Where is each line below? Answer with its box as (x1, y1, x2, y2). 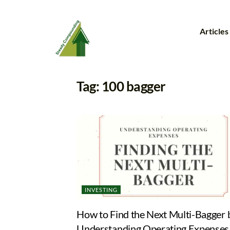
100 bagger (101, 78, 166, 94)
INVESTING (85, 186, 118, 194)
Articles (200, 26, 228, 36)
